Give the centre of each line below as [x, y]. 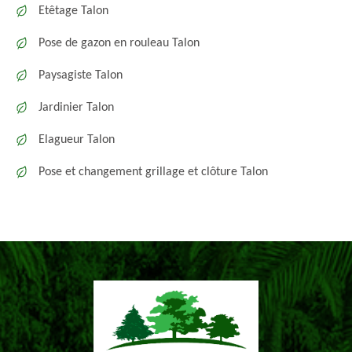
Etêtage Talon [73, 11]
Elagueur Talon [77, 140]
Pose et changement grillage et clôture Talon [153, 172]
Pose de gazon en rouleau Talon [119, 43]
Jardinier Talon [76, 108]
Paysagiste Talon [81, 75]
